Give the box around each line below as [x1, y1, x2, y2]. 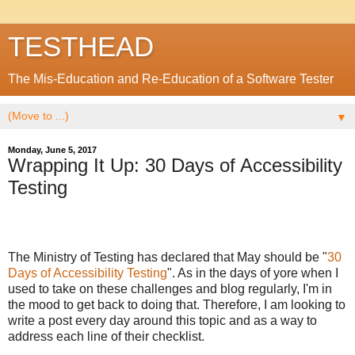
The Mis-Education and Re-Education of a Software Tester [8, 72, 334, 86]
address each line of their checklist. [8, 329, 204, 343]
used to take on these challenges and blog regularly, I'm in [8, 281, 332, 296]
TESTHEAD [8, 32, 154, 62]
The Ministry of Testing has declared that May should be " [8, 250, 327, 264]
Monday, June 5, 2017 [8, 145, 97, 155]
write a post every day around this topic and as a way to [8, 313, 317, 327]
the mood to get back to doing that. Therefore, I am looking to [8, 297, 345, 311]
